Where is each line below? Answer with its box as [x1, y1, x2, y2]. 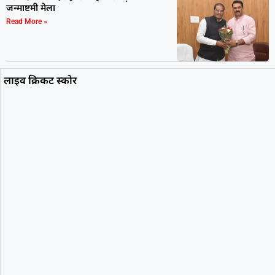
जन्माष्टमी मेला [6, 1, 55, 14]
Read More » [6, 17, 47, 26]
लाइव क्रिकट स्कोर [4, 72, 77, 87]
